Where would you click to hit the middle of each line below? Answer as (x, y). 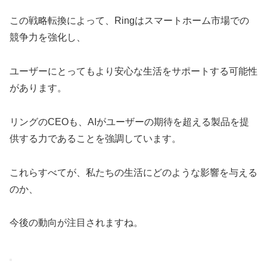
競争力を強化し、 (48, 38)
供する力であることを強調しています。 (95, 138)
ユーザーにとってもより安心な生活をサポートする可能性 (133, 71)
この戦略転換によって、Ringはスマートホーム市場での (129, 21)
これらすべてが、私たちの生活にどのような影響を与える (133, 172)
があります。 (38, 88)
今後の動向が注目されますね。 (76, 223)
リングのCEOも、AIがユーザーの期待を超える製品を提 (129, 122)
